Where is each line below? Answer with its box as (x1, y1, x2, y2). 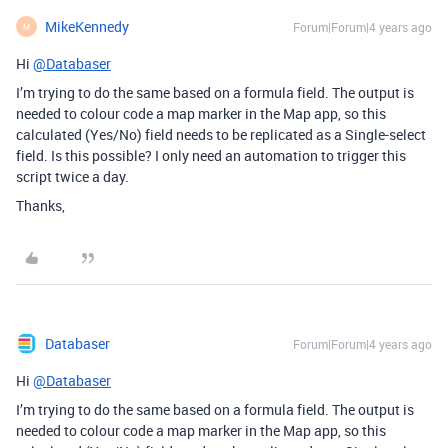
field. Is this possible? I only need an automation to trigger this (16, 146, 406, 165)
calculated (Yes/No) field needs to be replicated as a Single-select (16, 125, 426, 144)
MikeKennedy (45, 17, 129, 36)
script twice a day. (16, 167, 129, 186)
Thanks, (16, 196, 65, 215)
